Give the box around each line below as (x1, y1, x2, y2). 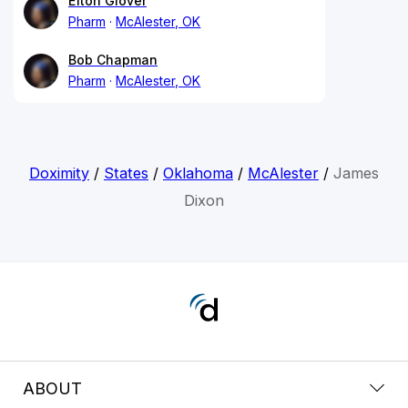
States (103, 163, 148, 182)
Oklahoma (162, 163, 233, 182)
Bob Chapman (68, 51, 158, 67)
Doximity (28, 163, 89, 182)
